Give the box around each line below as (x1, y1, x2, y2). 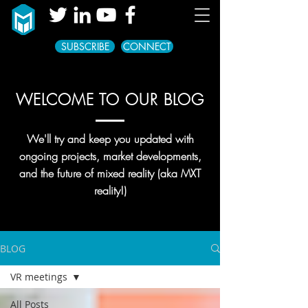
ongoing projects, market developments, (19, 148, 201, 164)
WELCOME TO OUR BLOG (15, 89, 205, 110)
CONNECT (123, 40, 171, 53)
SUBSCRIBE (60, 40, 109, 53)
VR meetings (10, 270, 67, 283)
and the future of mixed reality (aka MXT (19, 166, 201, 181)
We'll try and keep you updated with (26, 131, 194, 146)
